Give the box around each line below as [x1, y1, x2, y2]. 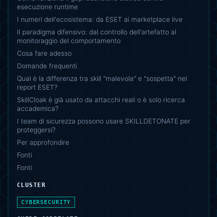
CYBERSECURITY [21, 199, 71, 205]
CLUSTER [17, 181, 46, 188]
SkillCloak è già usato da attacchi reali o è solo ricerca [17, 95, 185, 104]
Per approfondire [17, 138, 69, 146]
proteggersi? [17, 125, 56, 134]
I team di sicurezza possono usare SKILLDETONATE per [17, 117, 190, 125]
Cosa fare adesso [17, 49, 72, 57]
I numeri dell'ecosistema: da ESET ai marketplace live [17, 15, 183, 23]
